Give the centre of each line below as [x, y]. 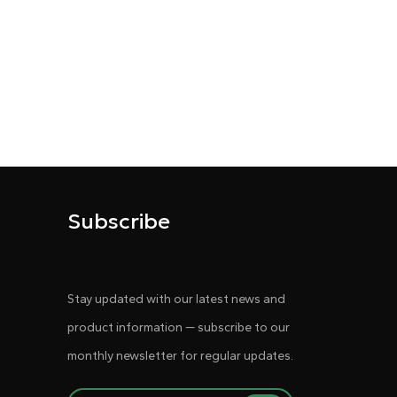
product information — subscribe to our [179, 327]
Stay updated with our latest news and [176, 299]
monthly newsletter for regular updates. [180, 355]
